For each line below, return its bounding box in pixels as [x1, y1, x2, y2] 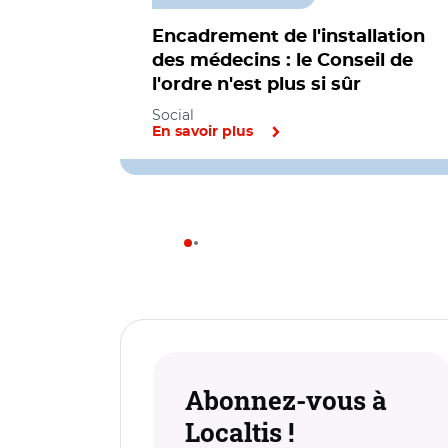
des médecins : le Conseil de [152, 52, 413, 70]
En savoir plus [152, 125, 253, 139]
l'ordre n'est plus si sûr [152, 76, 361, 94]
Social [152, 106, 194, 124]
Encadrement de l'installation [152, 28, 425, 46]
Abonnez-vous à [185, 383, 387, 417]
